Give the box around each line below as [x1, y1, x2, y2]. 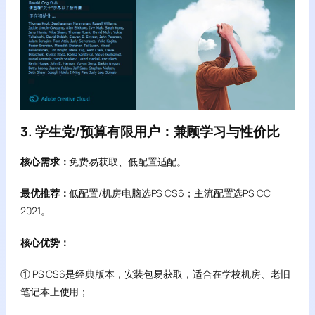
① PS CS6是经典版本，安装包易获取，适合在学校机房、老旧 [20, 267, 290, 281]
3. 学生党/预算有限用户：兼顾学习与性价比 [20, 122, 280, 141]
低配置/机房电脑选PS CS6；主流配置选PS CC [69, 186, 271, 200]
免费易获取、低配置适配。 [69, 155, 187, 168]
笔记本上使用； [20, 285, 89, 298]
